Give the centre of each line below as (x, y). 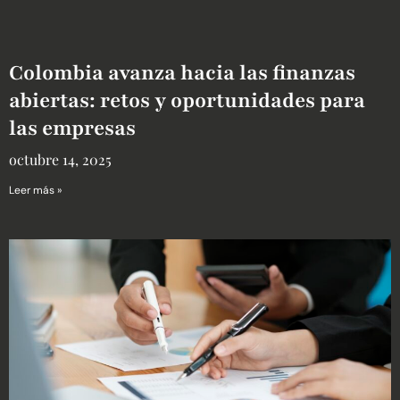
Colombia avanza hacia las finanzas (182, 73)
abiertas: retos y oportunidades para (187, 101)
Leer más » (35, 191)
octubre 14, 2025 (60, 160)
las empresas (72, 129)
